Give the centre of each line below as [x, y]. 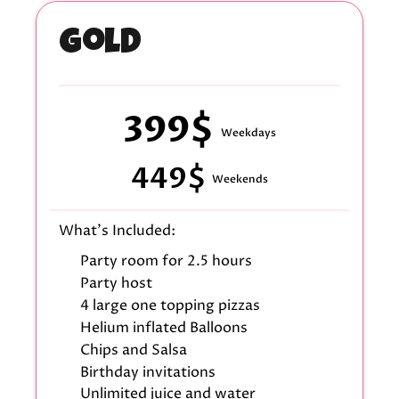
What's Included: [117, 231]
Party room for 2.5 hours [166, 261]
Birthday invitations [147, 372]
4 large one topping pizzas [170, 305]
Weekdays [248, 133]
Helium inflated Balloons [163, 327]
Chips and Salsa [133, 350]
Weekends [240, 179]
